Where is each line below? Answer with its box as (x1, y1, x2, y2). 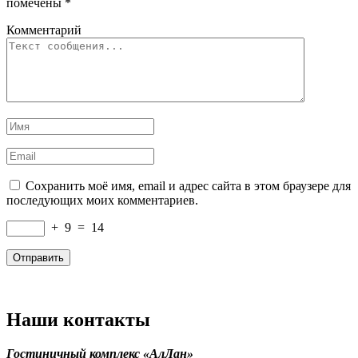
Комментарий (6, 23, 82, 38)
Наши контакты (6, 309, 150, 331)
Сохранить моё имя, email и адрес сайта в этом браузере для (26, 179, 351, 193)
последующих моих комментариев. (6, 193, 198, 208)
